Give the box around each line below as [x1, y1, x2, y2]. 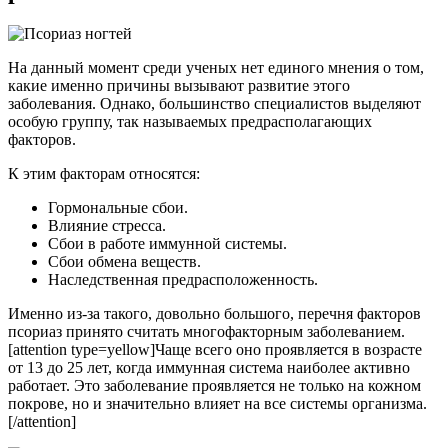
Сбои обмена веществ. [48, 252, 201, 270]
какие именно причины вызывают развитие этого [8, 76, 350, 94]
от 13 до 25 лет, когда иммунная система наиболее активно [8, 358, 410, 376]
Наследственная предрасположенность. [48, 270, 318, 288]
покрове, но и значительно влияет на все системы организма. [8, 394, 427, 412]
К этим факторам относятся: [8, 164, 200, 182]
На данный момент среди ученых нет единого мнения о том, [8, 58, 424, 76]
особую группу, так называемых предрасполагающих [8, 112, 372, 130]
